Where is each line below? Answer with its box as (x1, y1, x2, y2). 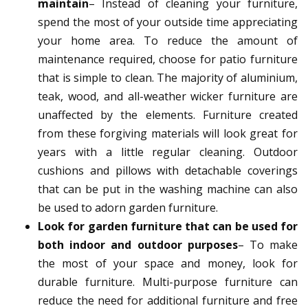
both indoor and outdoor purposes (38, 237, 238, 253)
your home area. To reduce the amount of (38, 33, 298, 49)
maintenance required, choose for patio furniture (38, 52, 298, 67)
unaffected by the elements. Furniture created (38, 107, 298, 123)
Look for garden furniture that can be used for (38, 219, 298, 234)
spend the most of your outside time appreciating (38, 14, 298, 30)
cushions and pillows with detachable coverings (38, 163, 298, 179)
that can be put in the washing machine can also (38, 181, 298, 197)
